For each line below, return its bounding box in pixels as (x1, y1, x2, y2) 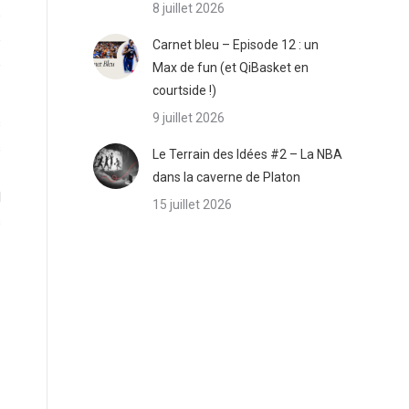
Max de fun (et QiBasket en (152, 60, 309, 75)
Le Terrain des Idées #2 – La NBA (152, 147, 342, 162)
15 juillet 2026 (152, 197, 232, 212)
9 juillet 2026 (152, 110, 225, 125)
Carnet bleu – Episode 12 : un (152, 37, 319, 52)
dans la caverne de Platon (152, 170, 300, 184)
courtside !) (152, 83, 216, 98)
